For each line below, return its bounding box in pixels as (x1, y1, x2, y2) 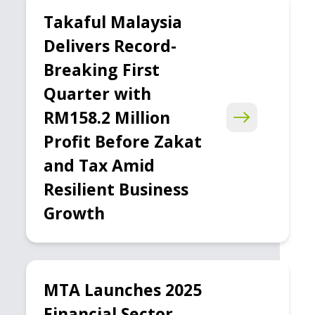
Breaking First (44, 58, 160, 81)
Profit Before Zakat (44, 130, 202, 153)
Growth (44, 202, 105, 224)
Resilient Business (44, 178, 189, 200)
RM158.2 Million (44, 106, 171, 129)
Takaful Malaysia (44, 11, 183, 33)
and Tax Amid (44, 154, 155, 176)
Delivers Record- (44, 34, 177, 57)
